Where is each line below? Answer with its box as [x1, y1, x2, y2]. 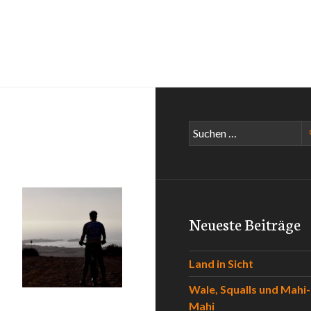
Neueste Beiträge [189, 212, 301, 235]
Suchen [188, 121, 221, 135]
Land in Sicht [189, 257, 253, 270]
